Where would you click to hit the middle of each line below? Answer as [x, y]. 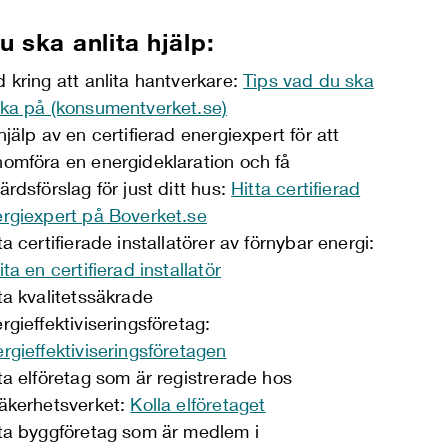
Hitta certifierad [296, 187]
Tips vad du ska [308, 79]
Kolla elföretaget [198, 403]
